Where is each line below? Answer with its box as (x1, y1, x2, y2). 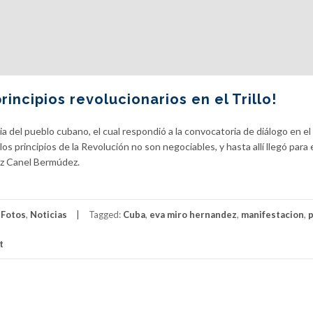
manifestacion (241, 209, 304, 221)
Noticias (30, 209, 67, 221)
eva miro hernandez (150, 209, 237, 221)
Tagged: (89, 209, 123, 221)
